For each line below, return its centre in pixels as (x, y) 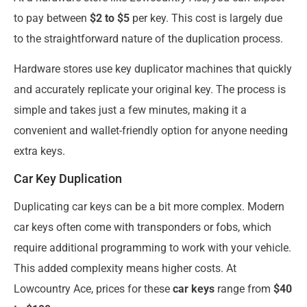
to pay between (52, 18)
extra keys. (39, 151)
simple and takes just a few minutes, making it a (130, 110)
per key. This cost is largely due (206, 18)
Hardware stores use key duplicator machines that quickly (153, 69)
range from (244, 289)
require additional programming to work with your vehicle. (152, 248)
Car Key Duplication (68, 179)
